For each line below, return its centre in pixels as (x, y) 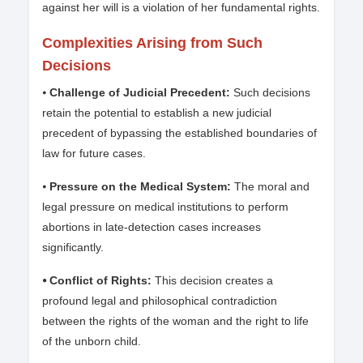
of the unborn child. (92, 342)
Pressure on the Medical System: (139, 187)
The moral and (270, 187)
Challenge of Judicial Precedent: (141, 93)
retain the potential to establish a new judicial (157, 113)
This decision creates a (214, 281)
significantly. (73, 248)
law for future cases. (94, 154)
